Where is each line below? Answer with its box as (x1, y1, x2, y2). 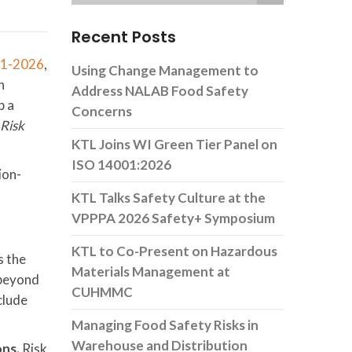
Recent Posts (71, 26, 176, 48)
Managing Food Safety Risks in (71, 317, 258, 333)
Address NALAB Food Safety (71, 82, 248, 99)
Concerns (71, 103, 132, 119)
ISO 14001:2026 (71, 156, 171, 173)
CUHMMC (71, 284, 133, 300)
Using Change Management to (71, 62, 258, 79)
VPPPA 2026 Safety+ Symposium (71, 210, 275, 226)
